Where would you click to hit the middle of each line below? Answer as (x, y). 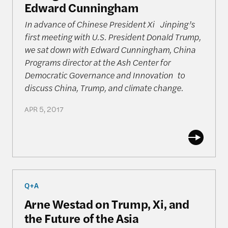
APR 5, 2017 (44, 109)
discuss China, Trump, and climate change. (106, 88)
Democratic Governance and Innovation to (104, 75)
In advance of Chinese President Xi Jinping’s (109, 24)
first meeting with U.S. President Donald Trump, (112, 37)
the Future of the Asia (81, 218)
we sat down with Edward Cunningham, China (110, 50)
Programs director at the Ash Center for (97, 62)
